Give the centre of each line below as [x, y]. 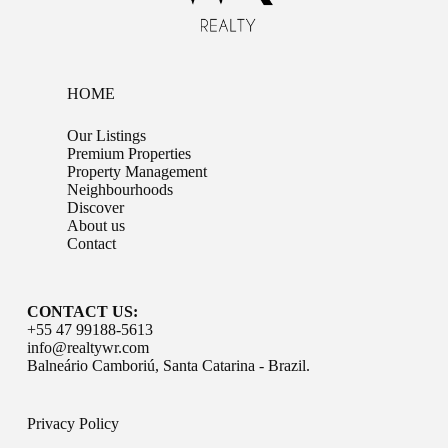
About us [95, 225]
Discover [95, 207]
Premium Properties [128, 153]
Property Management [136, 171]
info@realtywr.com [87, 347]
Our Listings [106, 135]
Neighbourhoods [119, 189]
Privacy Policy [72, 423]
